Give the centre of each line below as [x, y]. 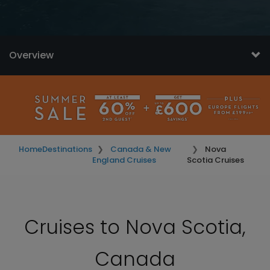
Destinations [67, 149]
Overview [31, 55]
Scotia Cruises [216, 160]
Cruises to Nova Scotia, [135, 227]
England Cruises [124, 160]
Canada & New [141, 149]
